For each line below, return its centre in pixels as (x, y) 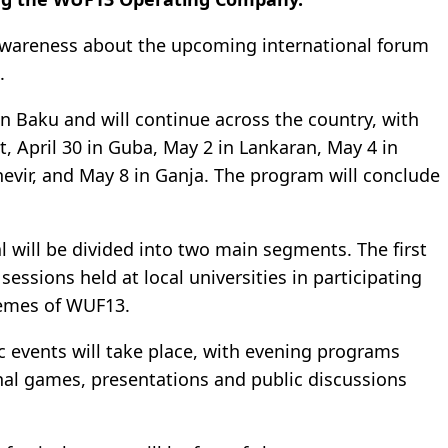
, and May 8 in (93, 175)
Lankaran (278, 147)
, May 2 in (196, 147)
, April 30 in (57, 147)
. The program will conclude (322, 175)
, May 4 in (357, 147)
